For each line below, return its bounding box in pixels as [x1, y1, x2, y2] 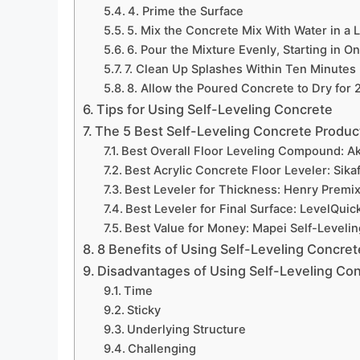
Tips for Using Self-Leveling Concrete [96, 101, 333, 118]
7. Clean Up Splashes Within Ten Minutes [124, 62, 356, 77]
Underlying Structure [126, 322, 249, 337]
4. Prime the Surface [127, 4, 243, 19]
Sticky [126, 303, 161, 318]
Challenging [127, 342, 196, 357]
